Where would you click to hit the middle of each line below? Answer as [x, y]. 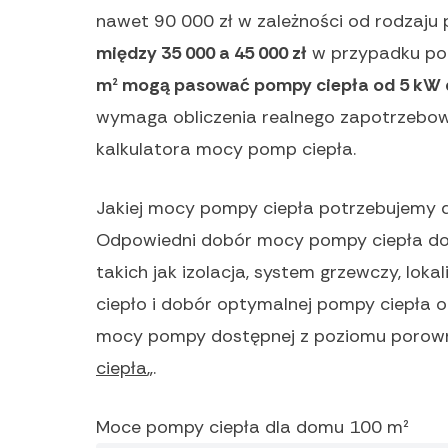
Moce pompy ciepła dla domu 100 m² [252, 427]
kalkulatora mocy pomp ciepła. [226, 149]
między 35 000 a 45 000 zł [201, 53]
